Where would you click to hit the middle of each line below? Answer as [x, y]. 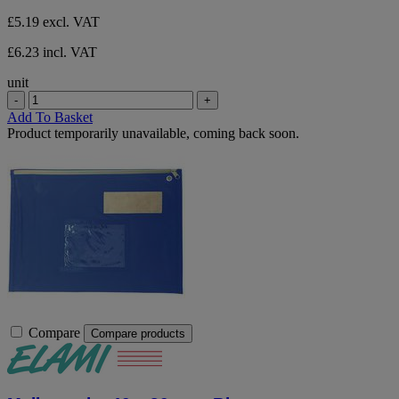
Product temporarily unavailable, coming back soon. [153, 133]
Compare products [138, 333]
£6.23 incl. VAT [52, 52]
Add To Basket [50, 117]
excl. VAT [71, 21]
